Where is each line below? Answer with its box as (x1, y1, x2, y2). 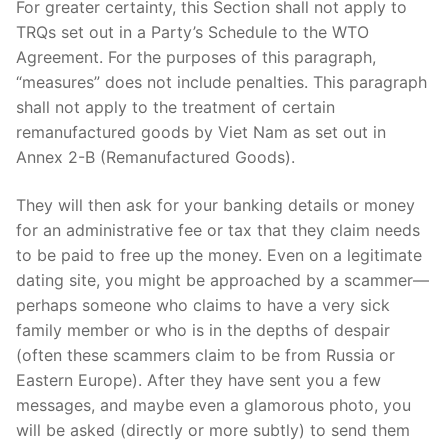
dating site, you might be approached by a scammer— (16, 269, 429, 290)
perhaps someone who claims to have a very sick (16, 294, 390, 315)
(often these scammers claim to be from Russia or (16, 344, 395, 365)
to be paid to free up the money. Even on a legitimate (16, 244, 422, 265)
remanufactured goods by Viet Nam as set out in (16, 122, 386, 143)
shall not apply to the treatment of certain (16, 97, 335, 118)
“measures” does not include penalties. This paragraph (16, 72, 427, 93)
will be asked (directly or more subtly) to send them (16, 419, 410, 440)
